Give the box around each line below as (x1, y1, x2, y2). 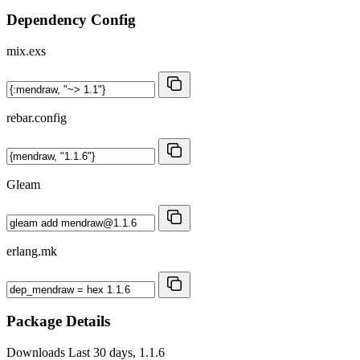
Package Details (6, 313, 110, 330)
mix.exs (6, 43, 46, 58)
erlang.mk (6, 243, 57, 258)
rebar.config (6, 110, 67, 125)
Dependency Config (6, 10, 136, 28)
